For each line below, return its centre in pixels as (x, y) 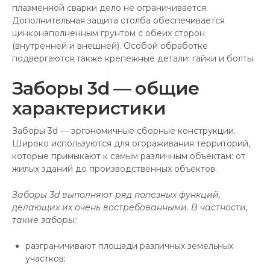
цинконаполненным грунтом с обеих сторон (108, 33)
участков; (46, 259)
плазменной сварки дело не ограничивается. (110, 8)
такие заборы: (44, 220)
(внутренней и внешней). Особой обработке (110, 46)
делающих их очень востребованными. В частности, (130, 207)
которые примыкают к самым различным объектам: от (129, 156)
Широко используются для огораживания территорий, (131, 143)
